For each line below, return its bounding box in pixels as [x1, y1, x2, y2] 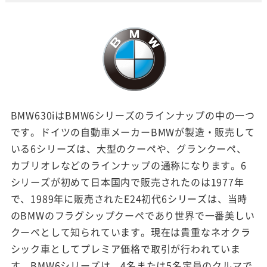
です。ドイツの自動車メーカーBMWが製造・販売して [10, 124, 255, 139]
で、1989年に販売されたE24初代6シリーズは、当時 [10, 191, 248, 206]
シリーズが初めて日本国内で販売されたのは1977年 [10, 174, 244, 189]
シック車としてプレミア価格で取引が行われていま [10, 241, 241, 256]
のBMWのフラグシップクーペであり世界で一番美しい [10, 207, 255, 222]
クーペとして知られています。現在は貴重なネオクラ [10, 224, 251, 239]
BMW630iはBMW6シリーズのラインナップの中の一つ [10, 107, 255, 122]
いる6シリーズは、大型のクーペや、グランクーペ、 [10, 141, 247, 156]
